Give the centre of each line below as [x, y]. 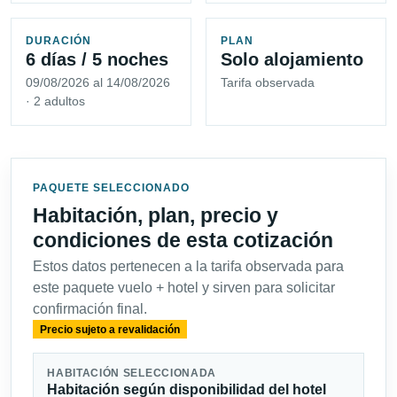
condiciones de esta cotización [183, 241]
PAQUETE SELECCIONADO [111, 188]
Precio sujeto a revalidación [109, 329]
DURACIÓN [58, 41]
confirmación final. [90, 309]
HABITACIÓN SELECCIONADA [132, 374]
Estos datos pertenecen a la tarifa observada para [188, 267]
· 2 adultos [55, 101]
